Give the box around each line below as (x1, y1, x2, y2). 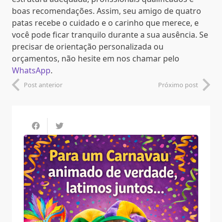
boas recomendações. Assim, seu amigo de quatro (12, 5, 201, 16)
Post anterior (24, 80, 62, 89)
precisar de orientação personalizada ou (12, 41, 164, 52)
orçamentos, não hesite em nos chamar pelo (12, 53, 179, 64)
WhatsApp (12, 64, 51, 76)
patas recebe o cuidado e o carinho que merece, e (12, 17, 199, 28)
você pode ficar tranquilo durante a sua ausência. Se (12, 29, 208, 40)
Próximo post (158, 80, 198, 89)
